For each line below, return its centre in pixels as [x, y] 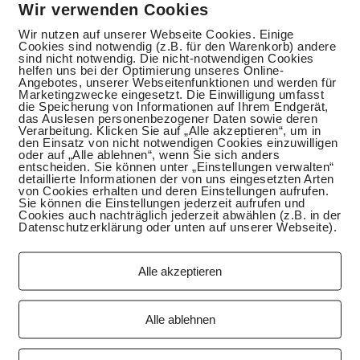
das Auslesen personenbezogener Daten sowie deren [168, 118]
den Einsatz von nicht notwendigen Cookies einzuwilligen [178, 142]
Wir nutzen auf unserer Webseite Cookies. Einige [156, 33]
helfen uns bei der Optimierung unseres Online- [151, 70]
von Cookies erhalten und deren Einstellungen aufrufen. [174, 190]
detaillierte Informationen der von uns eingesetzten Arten [176, 178]
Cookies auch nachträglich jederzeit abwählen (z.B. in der [180, 214]
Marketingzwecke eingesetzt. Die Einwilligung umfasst [171, 94]
